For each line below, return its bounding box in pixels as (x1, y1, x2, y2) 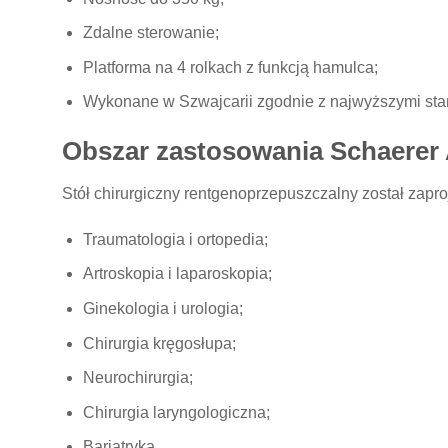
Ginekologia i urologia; (82, 300, 243, 318)
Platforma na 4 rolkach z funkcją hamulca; (82, 58, 378, 76)
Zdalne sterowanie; (82, 24, 219, 42)
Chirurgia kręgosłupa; (82, 334, 236, 352)
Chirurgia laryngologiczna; (82, 403, 270, 421)
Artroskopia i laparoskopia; (82, 265, 272, 283)
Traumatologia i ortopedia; (82, 230, 268, 248)
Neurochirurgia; (82, 369, 193, 387)
